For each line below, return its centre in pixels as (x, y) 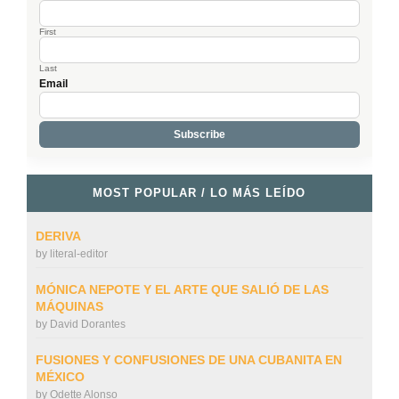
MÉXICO (60, 376)
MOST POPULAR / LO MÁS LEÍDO (199, 192)
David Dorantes (87, 324)
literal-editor (78, 253)
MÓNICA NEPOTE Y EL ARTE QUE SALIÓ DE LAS (182, 289)
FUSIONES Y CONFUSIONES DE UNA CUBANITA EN (188, 359)
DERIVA (58, 236)
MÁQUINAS (69, 306)
